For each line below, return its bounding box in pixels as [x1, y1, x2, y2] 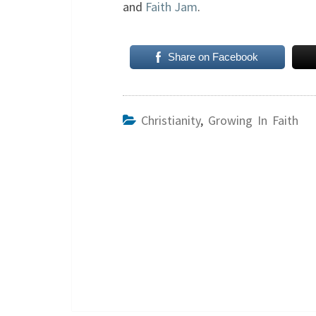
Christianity [141, 112, 200, 128]
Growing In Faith [208, 112, 298, 128]
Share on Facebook [168, 51, 259, 63]
